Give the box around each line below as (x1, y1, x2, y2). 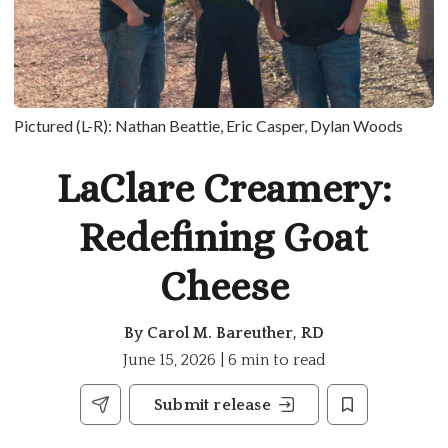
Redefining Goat (79, 215, 369, 261)
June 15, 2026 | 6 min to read (122, 351, 326, 370)
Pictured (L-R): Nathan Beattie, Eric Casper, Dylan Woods (14, 116, 403, 136)
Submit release (154, 396, 271, 415)
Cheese (159, 264, 289, 310)
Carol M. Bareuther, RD (147, 324, 324, 343)
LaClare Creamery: (57, 166, 391, 212)
